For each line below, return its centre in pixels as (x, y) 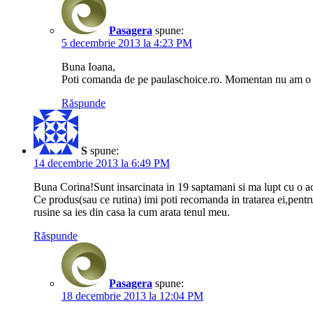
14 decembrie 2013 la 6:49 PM (102, 163)
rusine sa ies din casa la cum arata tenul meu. (132, 212)
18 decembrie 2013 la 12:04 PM (132, 296)
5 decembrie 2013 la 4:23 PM (127, 43)
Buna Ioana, (88, 66)
